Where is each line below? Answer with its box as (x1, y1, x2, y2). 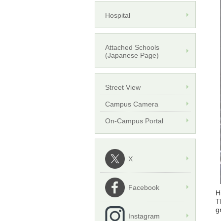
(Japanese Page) (105, 51, 159, 60)
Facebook (128, 184, 159, 192)
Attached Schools (105, 43, 159, 52)
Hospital (105, 11, 130, 20)
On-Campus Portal (105, 117, 163, 125)
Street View (105, 83, 141, 92)
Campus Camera (105, 100, 158, 109)
